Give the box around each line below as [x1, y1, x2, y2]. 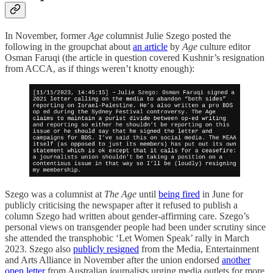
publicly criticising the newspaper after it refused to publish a [5, 199, 238, 210]
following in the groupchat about [5, 41, 133, 52]
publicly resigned [73, 243, 139, 254]
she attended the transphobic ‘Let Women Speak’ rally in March [5, 232, 249, 243]
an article [133, 41, 168, 52]
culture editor [200, 41, 250, 52]
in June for [200, 188, 243, 199]
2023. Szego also [5, 243, 73, 254]
